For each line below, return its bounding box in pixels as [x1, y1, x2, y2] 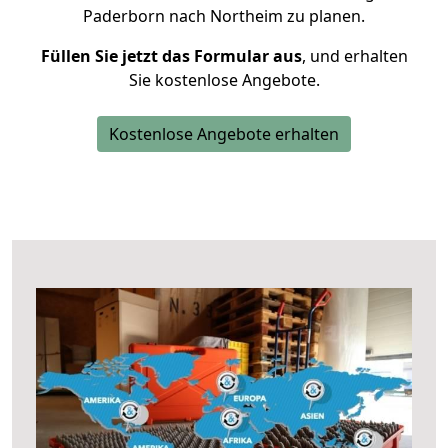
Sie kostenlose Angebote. [128, 69, 320, 91]
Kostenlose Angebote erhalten [109, 123, 339, 145]
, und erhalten [301, 45, 408, 67]
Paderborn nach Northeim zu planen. [83, 5, 365, 27]
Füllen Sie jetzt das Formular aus [40, 45, 302, 67]
